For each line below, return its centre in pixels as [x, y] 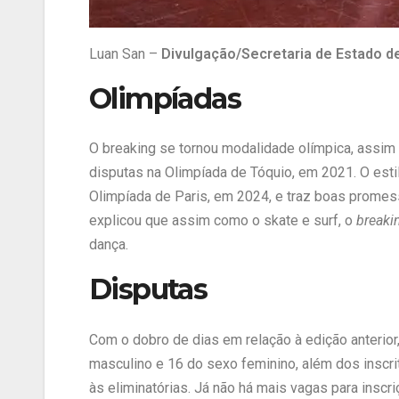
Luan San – [125, 54]
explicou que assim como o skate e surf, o [223, 221]
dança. [109, 245]
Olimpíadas [165, 99]
